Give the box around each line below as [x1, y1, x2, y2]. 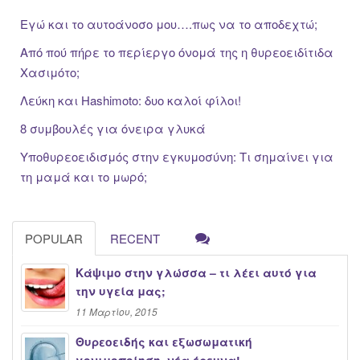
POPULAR [25, 229, 83, 247]
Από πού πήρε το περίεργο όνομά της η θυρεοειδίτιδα [20, 43, 333, 61]
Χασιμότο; [20, 63, 80, 81]
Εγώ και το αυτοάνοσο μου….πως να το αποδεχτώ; [20, 15, 317, 33]
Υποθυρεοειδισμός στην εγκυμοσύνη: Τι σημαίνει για [20, 148, 333, 166]
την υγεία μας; [76, 282, 166, 299]
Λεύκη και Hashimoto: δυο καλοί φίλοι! [20, 92, 241, 109]
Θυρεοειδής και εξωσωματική [76, 333, 252, 350]
